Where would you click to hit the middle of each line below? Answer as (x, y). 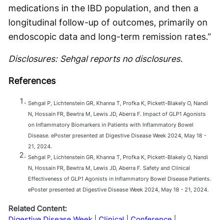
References (32, 81)
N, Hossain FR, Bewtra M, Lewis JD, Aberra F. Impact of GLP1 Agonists (117, 114)
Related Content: (38, 208)
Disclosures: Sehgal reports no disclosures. (96, 58)
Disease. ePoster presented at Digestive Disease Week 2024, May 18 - (117, 135)
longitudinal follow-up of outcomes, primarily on (108, 22)
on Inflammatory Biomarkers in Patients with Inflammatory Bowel (111, 124)
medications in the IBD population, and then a (103, 8)
